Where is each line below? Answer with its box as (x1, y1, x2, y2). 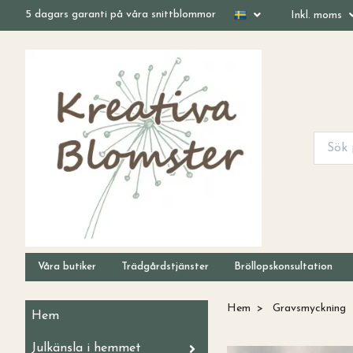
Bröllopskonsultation (234, 262, 333, 272)
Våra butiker (38, 262, 96, 272)
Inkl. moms (291, 9, 345, 21)
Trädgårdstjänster (121, 262, 209, 272)
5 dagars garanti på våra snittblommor (25, 9, 216, 20)
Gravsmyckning (273, 303, 346, 314)
